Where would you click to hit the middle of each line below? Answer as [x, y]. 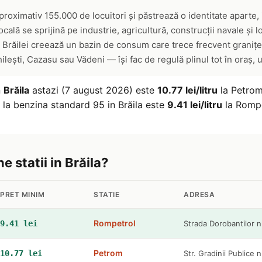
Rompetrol [115, 223]
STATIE [106, 194]
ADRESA [199, 194]
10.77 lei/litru [187, 90]
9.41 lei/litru [195, 105]
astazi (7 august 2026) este [93, 90]
